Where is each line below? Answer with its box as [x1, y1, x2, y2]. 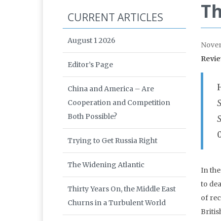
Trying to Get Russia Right [68, 136, 157, 146]
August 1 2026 [68, 36, 115, 45]
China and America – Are [68, 84, 154, 94]
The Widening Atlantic [68, 160, 145, 170]
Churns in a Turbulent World [68, 198, 166, 208]
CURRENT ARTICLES [68, 10, 163, 25]
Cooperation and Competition [68, 98, 170, 108]
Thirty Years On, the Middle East [68, 184, 176, 194]
